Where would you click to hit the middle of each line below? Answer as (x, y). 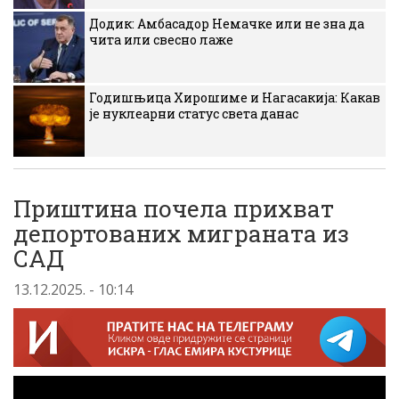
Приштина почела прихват (174, 208)
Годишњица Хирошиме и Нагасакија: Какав (235, 98)
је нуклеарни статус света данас (194, 114)
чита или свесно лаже (161, 40)
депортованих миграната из (181, 233)
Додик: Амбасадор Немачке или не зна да (227, 24)
